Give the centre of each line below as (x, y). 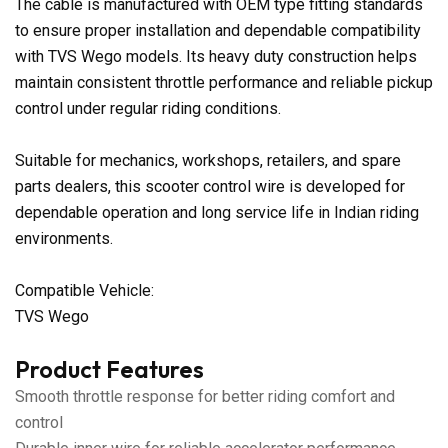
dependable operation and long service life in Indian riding (217, 212)
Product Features (109, 369)
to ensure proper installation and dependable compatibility (218, 30)
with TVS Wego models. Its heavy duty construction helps (216, 56)
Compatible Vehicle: (84, 290)
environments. (64, 238)
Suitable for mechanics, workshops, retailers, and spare (208, 160)
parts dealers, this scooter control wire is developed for (210, 186)
